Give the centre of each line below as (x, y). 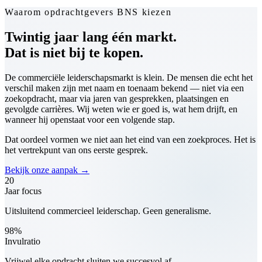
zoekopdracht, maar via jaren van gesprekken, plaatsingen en (117, 98)
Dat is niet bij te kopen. (74, 52)
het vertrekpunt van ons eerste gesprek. (76, 150)
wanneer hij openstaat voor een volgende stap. (90, 119)
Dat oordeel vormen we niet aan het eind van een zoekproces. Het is (130, 139)
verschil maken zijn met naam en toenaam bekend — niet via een (124, 88)
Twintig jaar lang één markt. (91, 37)
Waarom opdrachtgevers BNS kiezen (88, 12)
